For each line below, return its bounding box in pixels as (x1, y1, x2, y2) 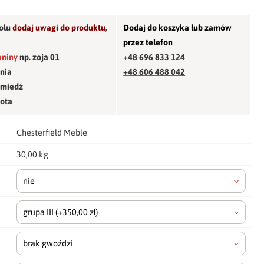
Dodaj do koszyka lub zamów (123, 22, 232, 32)
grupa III (23, 207, 56, 217)
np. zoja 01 (18, 52, 60, 62)
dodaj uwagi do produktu (12, 22, 106, 32)
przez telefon (123, 37, 173, 47)
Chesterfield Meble (16, 127, 88, 137)
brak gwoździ (23, 238, 74, 248)
